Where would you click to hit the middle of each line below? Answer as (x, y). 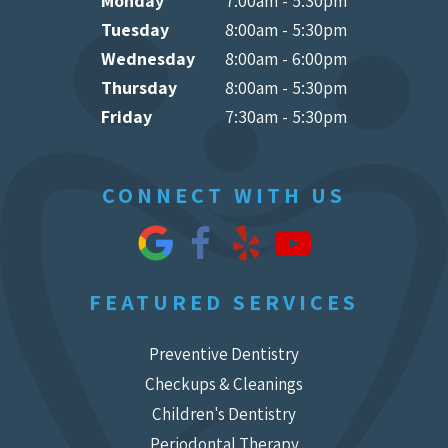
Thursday (139, 87)
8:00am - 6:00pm (284, 58)
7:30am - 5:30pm (284, 116)
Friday (126, 116)
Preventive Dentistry (224, 354)
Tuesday (135, 29)
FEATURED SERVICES (224, 302)
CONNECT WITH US (224, 195)
